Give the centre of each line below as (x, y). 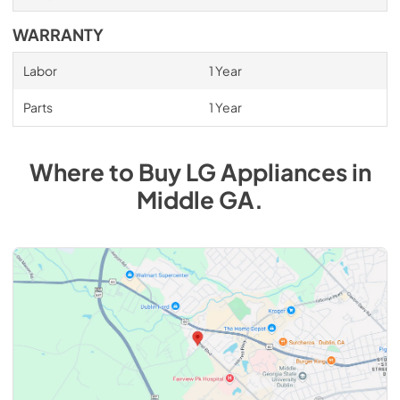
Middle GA (196, 199)
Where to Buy (107, 171)
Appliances (283, 171)
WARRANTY (58, 34)
